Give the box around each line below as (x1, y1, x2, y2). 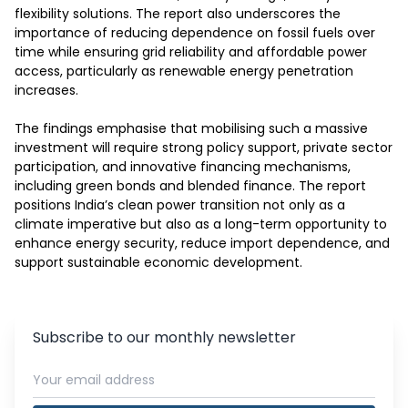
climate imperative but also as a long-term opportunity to (15, 215, 387, 233)
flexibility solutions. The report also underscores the (15, 5, 341, 23)
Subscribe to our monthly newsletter (33, 327, 296, 348)
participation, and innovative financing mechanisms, (15, 158, 351, 176)
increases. (15, 81, 78, 99)
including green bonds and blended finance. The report (15, 177, 366, 195)
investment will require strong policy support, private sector (15, 138, 393, 157)
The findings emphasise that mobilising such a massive (15, 119, 368, 138)
